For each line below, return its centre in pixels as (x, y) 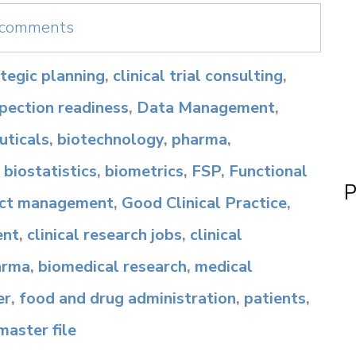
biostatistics (50, 171)
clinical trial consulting (198, 76)
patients (275, 298)
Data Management (206, 108)
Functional (268, 171)
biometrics (144, 171)
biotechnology (110, 139)
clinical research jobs (104, 235)
